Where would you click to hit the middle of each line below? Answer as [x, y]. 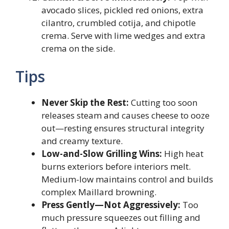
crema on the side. [78, 48]
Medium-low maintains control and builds [127, 179]
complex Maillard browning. [99, 192]
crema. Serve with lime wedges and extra [123, 35]
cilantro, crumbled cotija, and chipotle [119, 22]
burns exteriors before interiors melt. [116, 166]
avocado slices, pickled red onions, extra [122, 10]
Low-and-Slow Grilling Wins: [102, 154]
